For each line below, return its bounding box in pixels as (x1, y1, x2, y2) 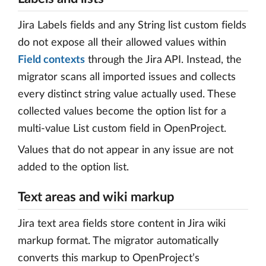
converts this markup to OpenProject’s (18, 253, 199, 264)
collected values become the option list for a (18, 106, 226, 117)
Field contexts (18, 55, 85, 65)
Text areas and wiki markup (18, 191, 175, 204)
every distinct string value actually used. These (18, 89, 236, 100)
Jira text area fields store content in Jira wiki (18, 218, 226, 229)
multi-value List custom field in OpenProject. (18, 123, 226, 134)
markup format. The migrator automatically (18, 236, 218, 246)
